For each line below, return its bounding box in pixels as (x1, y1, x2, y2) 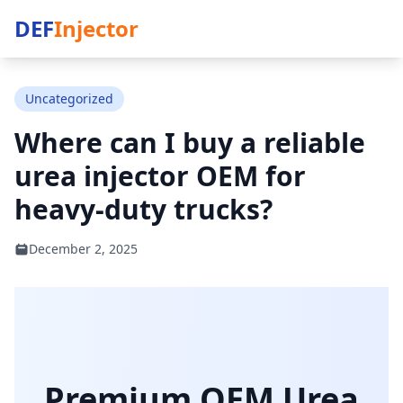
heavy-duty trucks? (14, 191, 273, 228)
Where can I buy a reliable (14, 124, 365, 161)
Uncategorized (25, 90, 113, 107)
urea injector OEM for (14, 157, 306, 194)
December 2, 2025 (29, 240, 138, 257)
